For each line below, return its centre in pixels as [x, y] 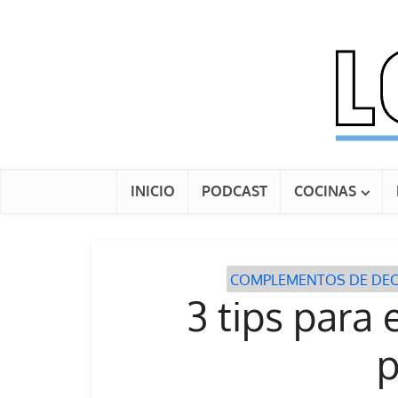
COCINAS [325, 191]
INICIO [153, 191]
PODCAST [235, 191]
